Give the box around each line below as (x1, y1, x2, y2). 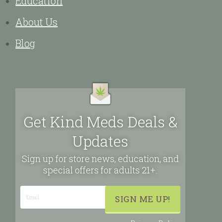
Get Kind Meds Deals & (23, 112, 178, 132)
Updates (72, 131, 129, 151)
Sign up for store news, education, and (22, 153, 179, 165)
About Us (15, 15, 58, 29)
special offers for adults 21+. (43, 164, 158, 176)
